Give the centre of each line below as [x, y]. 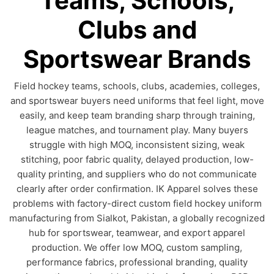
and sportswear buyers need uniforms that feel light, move [137, 101]
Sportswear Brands [137, 59]
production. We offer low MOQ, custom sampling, [137, 247]
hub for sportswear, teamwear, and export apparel [137, 233]
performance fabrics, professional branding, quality [137, 262]
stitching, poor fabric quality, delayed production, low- [137, 159]
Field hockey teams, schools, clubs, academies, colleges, [137, 86]
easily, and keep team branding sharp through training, [137, 115]
